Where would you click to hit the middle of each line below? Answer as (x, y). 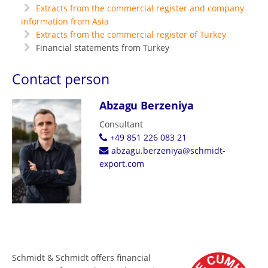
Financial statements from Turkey (101, 48)
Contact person (61, 79)
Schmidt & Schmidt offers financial (81, 257)
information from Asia (65, 21)
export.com (121, 164)
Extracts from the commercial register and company (140, 8)
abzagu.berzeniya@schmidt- (168, 150)
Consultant (121, 124)
